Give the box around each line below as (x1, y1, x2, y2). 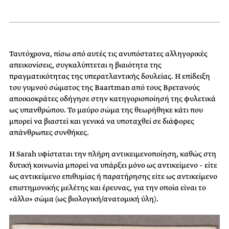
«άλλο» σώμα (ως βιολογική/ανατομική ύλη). (9, 194, 158, 204)
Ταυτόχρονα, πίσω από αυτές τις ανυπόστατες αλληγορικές (9, 49, 208, 59)
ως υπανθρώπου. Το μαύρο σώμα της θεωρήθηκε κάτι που (9, 105, 203, 116)
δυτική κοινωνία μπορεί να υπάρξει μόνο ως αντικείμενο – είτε (9, 160, 217, 171)
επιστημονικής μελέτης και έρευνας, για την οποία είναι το (9, 182, 206, 193)
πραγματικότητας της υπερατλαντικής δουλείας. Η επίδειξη (9, 71, 210, 82)
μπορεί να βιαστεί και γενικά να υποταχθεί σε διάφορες (9, 116, 194, 127)
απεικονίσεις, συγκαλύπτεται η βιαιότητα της (9, 60, 162, 71)
